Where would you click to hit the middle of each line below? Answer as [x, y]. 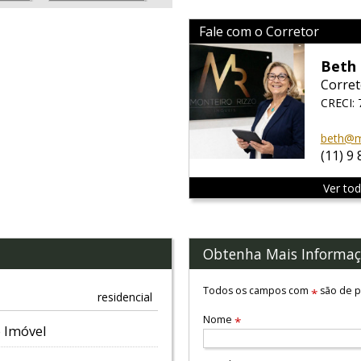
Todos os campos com [257, 290]
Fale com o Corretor [259, 32]
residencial [124, 297]
